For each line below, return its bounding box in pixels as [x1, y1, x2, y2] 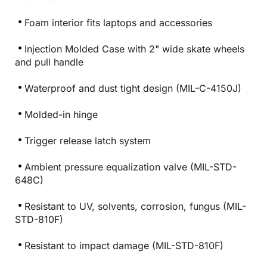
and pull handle [15, 55, 83, 68]
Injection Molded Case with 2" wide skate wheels [24, 42, 244, 55]
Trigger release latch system [24, 134, 151, 147]
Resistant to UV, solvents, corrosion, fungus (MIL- [24, 200, 246, 212]
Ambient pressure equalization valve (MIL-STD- [24, 160, 237, 173]
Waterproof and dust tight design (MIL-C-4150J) [24, 82, 241, 94]
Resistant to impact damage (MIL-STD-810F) [24, 239, 223, 252]
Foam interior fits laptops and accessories [24, 16, 212, 29]
